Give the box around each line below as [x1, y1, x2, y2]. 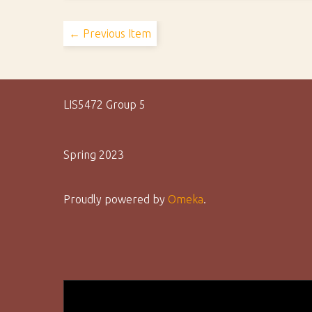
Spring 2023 [63, 148, 125, 161]
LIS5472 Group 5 [63, 98, 146, 111]
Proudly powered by [63, 193, 169, 205]
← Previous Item [69, 27, 152, 40]
